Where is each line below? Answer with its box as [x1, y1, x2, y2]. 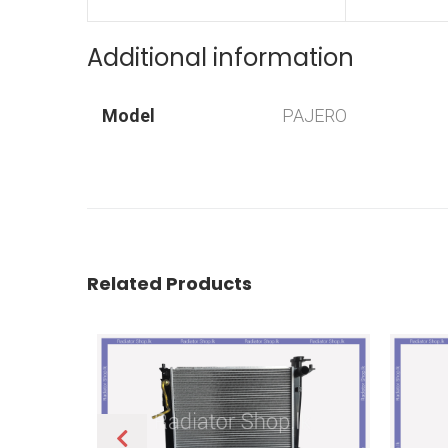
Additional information [87, 41, 354, 75]
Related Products [87, 271, 252, 297]
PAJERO [282, 105, 347, 127]
